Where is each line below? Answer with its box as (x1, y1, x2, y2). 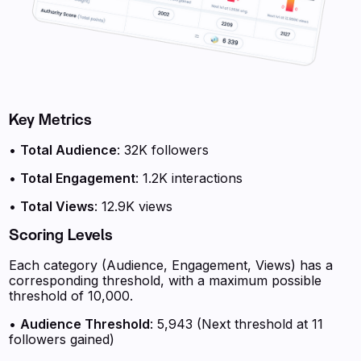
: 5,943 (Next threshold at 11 (150, 316, 324, 332)
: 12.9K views (94, 198, 173, 214)
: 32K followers (117, 142, 210, 158)
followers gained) (9, 331, 115, 347)
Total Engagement (20, 170, 136, 186)
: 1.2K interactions (135, 170, 243, 186)
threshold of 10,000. (9, 288, 134, 304)
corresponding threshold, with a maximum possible (9, 272, 322, 288)
